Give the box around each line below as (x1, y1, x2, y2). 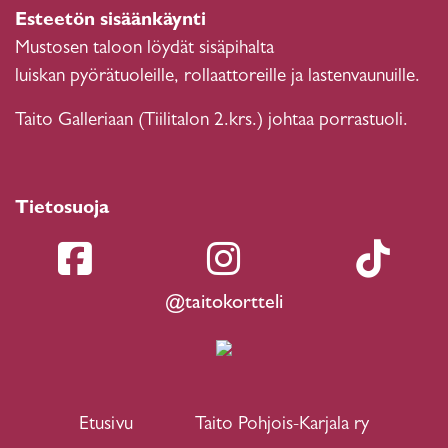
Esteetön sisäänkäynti (15, 11, 206, 31)
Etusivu (79, 415, 133, 435)
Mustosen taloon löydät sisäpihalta (15, 39, 274, 59)
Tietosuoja (15, 199, 109, 219)
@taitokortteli (165, 293, 283, 314)
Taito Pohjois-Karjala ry (195, 415, 369, 435)
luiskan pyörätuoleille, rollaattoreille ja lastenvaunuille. (15, 67, 420, 87)
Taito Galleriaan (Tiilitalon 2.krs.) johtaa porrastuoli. (15, 111, 408, 131)
